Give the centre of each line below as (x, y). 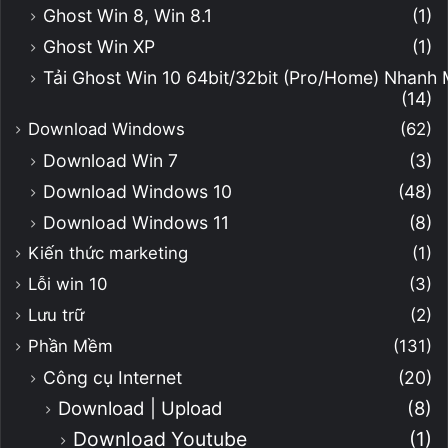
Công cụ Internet (112, 377)
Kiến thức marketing (108, 252)
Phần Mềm (70, 345)
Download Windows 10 (137, 191)
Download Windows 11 (136, 222)
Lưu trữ (56, 314)
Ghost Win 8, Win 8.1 (127, 15)
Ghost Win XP (99, 46)
